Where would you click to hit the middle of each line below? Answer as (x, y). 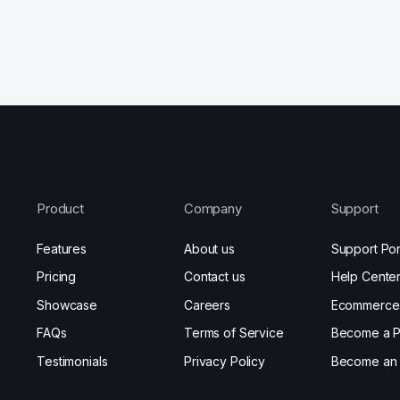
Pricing (57, 277)
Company (213, 208)
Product (60, 208)
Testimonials (72, 361)
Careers (207, 304)
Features (62, 248)
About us (209, 248)
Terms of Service (234, 333)
